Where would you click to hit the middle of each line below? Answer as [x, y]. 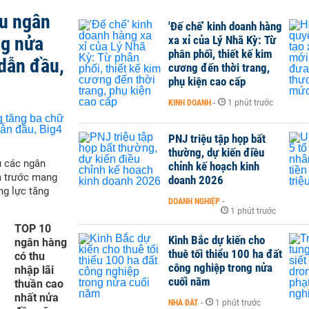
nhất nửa [37, 297]
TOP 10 [33, 228]
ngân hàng [41, 242]
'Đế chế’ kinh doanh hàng [225, 26]
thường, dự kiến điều [216, 152]
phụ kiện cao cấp [207, 81]
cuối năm [189, 281]
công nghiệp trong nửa [220, 267]
